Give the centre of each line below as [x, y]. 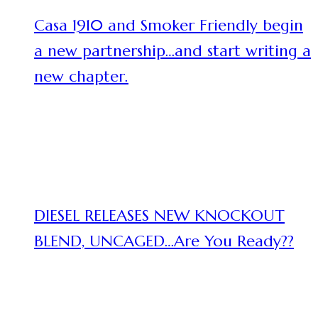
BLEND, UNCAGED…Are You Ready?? [164, 241]
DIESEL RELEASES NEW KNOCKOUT [159, 215]
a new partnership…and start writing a [172, 51]
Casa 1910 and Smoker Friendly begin [169, 25]
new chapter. [81, 76]
